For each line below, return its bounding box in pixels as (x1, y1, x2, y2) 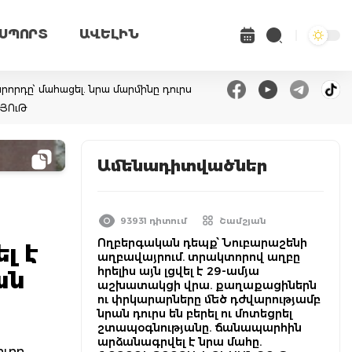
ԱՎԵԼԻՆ (79, 26, 139, 42)
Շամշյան (219, 215, 266, 226)
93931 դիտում (120, 215, 187, 226)
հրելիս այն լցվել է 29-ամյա (97, 264, 259, 278)
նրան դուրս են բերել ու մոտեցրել (97, 306, 292, 321)
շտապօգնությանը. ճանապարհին (97, 321, 302, 335)
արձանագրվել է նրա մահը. (97, 335, 262, 349)
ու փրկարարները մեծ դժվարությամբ (97, 292, 321, 306)
